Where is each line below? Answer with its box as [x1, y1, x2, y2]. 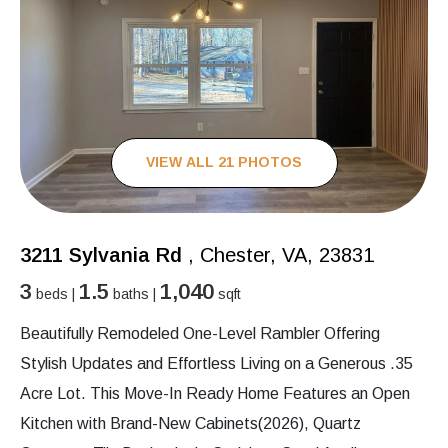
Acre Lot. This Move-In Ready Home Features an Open [20, 384, 410, 402]
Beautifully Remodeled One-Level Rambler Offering [20, 324, 380, 342]
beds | [32, 285, 79, 302]
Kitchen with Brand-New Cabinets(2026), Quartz [20, 414, 361, 432]
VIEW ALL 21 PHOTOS [146, 154, 302, 171]
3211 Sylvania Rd [20, 243, 182, 266]
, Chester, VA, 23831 [182, 243, 374, 266]
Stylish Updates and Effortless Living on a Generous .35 [20, 354, 413, 372]
